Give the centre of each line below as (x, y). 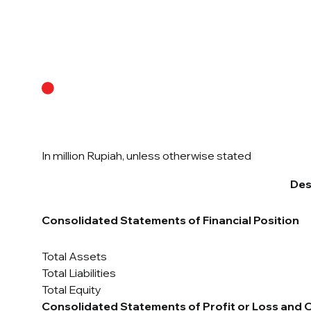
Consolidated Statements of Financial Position (170, 220)
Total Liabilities (79, 273)
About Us (254, 74)
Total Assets (74, 257)
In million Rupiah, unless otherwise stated (146, 156)
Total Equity (72, 290)
